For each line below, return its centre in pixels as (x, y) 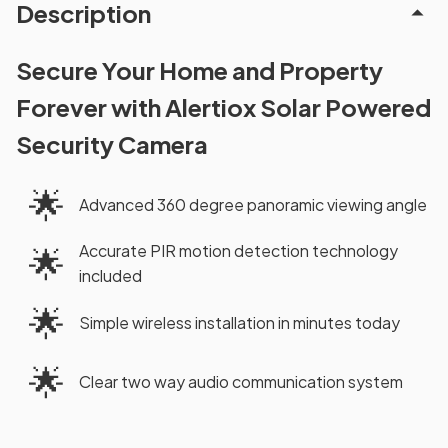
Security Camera (112, 143)
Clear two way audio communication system (241, 381)
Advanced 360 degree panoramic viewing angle (253, 204)
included (110, 275)
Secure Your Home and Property (199, 69)
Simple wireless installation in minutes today (239, 322)
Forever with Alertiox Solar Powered (223, 106)
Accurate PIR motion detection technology (238, 250)
